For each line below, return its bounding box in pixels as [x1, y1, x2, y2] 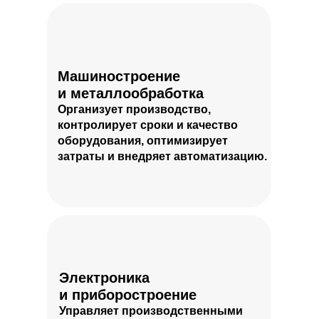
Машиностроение [58, 68, 180, 84]
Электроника [59, 270, 150, 286]
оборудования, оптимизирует [58, 135, 228, 147]
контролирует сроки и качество [58, 119, 238, 131]
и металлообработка [58, 85, 204, 101]
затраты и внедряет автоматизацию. [58, 150, 267, 162]
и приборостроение [59, 287, 197, 303]
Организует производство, [58, 103, 211, 115]
